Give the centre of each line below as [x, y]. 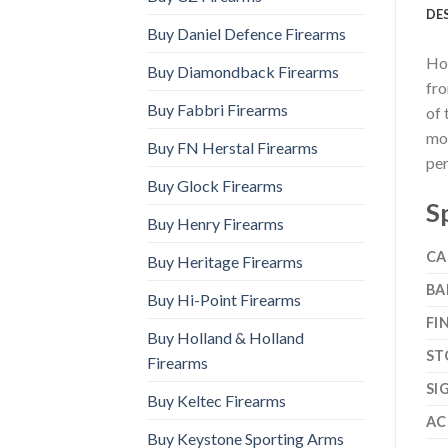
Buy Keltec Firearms [216, 400]
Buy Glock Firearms [215, 185]
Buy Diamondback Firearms [243, 71]
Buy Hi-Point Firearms [224, 299]
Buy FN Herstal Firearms [232, 147]
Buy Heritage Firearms [225, 261]
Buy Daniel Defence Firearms [246, 33]
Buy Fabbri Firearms [217, 109]
